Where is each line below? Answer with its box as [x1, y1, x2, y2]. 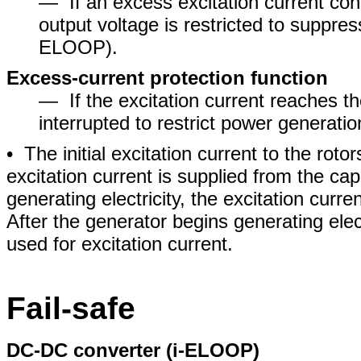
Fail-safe [6, 291, 135, 326]
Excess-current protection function [6, 67, 328, 89]
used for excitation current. [6, 233, 233, 255]
